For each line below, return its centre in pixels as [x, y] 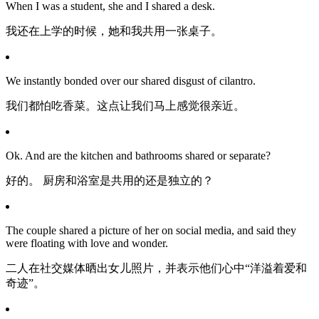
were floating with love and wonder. [87, 244]
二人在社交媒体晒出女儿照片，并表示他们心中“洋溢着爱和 [156, 268]
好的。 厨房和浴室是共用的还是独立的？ [110, 181]
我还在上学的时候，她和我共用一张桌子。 [114, 31]
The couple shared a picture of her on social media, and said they [151, 231]
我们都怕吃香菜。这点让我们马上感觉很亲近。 [125, 106]
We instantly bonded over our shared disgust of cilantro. [131, 81]
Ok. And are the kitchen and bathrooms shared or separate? [138, 156]
